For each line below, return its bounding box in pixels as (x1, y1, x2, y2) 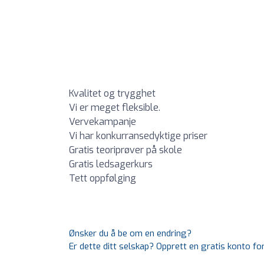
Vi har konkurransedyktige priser (69, 130, 207, 143)
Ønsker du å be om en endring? (69, 227, 192, 240)
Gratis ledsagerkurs (69, 158, 153, 171)
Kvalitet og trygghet (69, 87, 156, 100)
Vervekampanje (69, 115, 136, 128)
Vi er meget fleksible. (69, 101, 160, 114)
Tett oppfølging (69, 172, 136, 185)
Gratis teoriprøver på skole (69, 144, 182, 157)
